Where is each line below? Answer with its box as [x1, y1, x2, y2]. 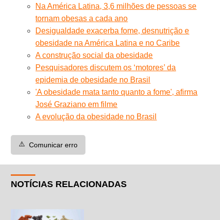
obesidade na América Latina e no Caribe [35, 38, 180, 47]
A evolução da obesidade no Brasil [35, 112, 157, 121]
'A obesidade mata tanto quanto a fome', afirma [35, 87, 198, 96]
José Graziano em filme [35, 100, 118, 109]
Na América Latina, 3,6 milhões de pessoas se [35, 1, 197, 10]
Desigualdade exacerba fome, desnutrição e [35, 26, 190, 35]
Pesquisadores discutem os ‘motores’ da [35, 63, 176, 72]
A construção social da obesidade [35, 51, 153, 59]
